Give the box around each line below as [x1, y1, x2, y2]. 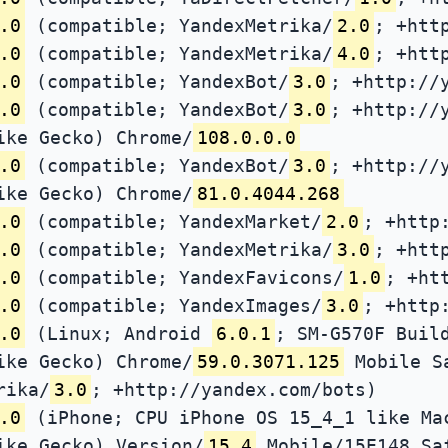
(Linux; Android [25, 322, 212, 344]
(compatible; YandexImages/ [25, 294, 322, 316]
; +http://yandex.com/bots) [91, 378, 377, 400]
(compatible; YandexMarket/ [25, 210, 322, 232]
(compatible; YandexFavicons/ [25, 266, 344, 288]
